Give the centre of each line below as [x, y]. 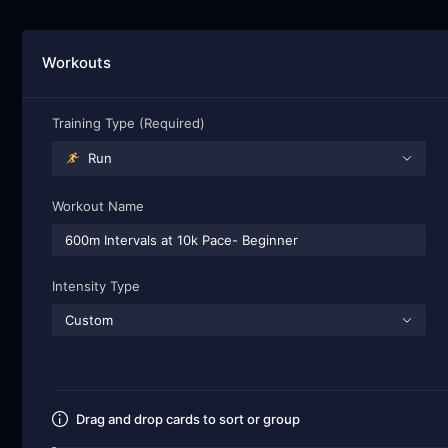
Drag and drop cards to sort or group [187, 419]
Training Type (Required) [129, 122]
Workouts [77, 62]
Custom [89, 319]
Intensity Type [96, 285]
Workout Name [98, 205]
